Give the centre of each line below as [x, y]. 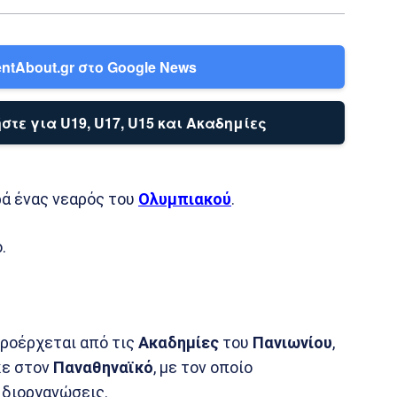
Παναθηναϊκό [103, 367]
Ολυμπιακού [185, 199]
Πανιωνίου [292, 343]
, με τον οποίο [203, 367]
